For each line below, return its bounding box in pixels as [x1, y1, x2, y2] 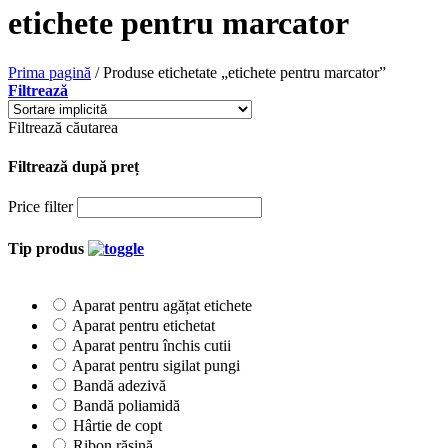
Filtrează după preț [8, 158, 139, 176]
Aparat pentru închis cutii [72, 336, 231, 354]
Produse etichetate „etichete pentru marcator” [99, 63, 386, 81]
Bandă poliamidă [73, 396, 180, 414]
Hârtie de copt [73, 416, 162, 434]
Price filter [8, 198, 73, 216]
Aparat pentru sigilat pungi [72, 356, 240, 374]
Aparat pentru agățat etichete [72, 296, 252, 314]
